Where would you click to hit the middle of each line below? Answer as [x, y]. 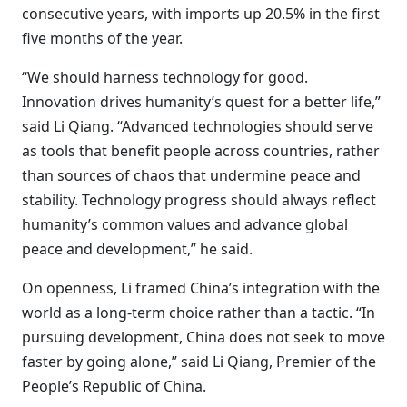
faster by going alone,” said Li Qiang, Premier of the [199, 362]
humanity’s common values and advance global [185, 224]
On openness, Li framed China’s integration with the [201, 288]
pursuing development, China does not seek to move [203, 337]
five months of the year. [102, 38]
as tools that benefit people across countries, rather [201, 151]
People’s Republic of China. [114, 386]
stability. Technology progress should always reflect [199, 200]
